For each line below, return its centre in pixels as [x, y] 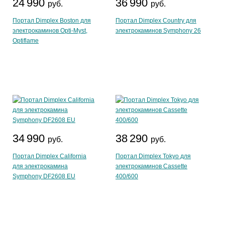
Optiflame [26, 41]
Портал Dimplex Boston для [52, 21]
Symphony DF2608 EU [44, 176]
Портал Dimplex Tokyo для [153, 156]
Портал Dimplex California [49, 156]
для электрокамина [40, 166]
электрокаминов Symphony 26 [158, 31]
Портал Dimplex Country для [156, 21]
